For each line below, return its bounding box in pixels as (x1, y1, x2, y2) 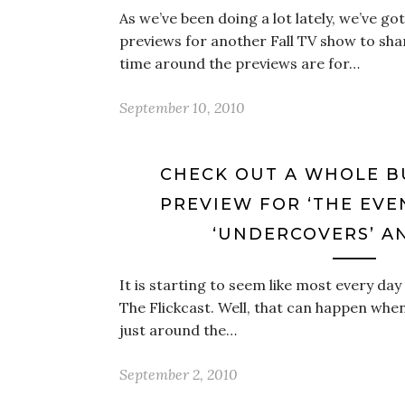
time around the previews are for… (119, 54, 360, 72)
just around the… (119, 321, 237, 339)
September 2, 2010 (119, 365, 238, 383)
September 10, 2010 (119, 99, 245, 117)
